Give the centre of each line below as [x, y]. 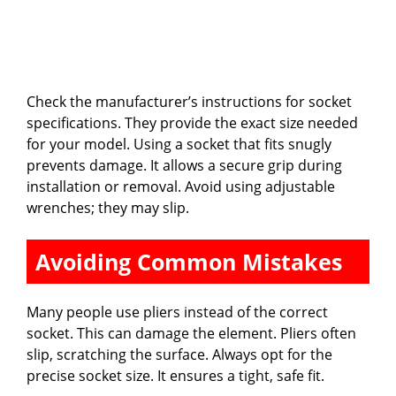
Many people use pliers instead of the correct [177, 312]
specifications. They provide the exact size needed [192, 122]
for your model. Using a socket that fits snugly [179, 144]
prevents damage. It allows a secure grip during [184, 165]
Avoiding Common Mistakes [189, 261]
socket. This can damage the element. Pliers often [191, 333]
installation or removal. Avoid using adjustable [181, 186]
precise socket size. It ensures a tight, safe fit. [175, 375]
